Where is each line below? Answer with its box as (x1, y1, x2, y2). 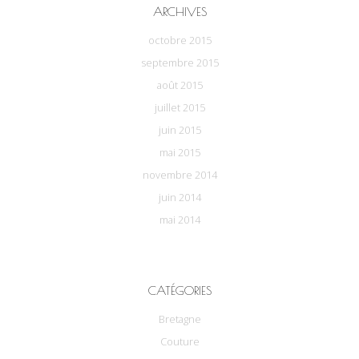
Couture (159, 334, 200, 349)
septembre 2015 (140, 54, 219, 70)
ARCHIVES (152, 3, 207, 18)
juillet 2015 (154, 99, 205, 115)
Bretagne (158, 312, 201, 327)
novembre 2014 (142, 167, 217, 182)
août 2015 (156, 77, 203, 92)
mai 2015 (159, 144, 200, 159)
